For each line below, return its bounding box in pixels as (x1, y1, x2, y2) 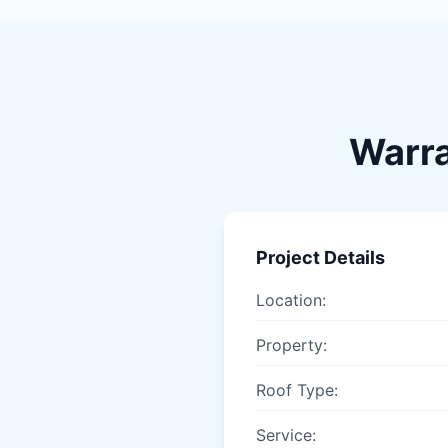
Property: (256, 335, 327, 355)
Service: (256, 425, 316, 445)
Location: (256, 290, 326, 310)
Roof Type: (256, 380, 338, 400)
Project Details (256, 247, 385, 268)
